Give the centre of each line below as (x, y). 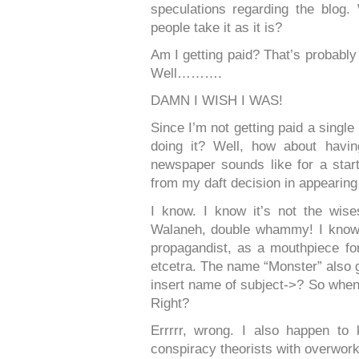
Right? (169, 303)
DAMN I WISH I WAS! (216, 101)
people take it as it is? (216, 27)
